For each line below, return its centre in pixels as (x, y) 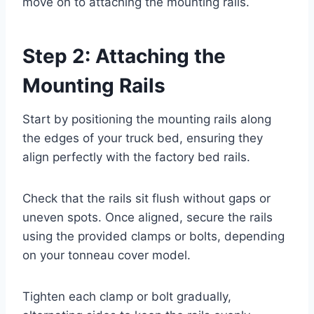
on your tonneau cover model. (107, 255)
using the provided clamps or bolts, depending (153, 236)
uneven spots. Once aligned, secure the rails (148, 217)
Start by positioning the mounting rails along (147, 119)
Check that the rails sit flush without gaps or (146, 198)
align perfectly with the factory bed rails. (136, 157)
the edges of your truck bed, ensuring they (143, 138)
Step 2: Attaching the (124, 56)
